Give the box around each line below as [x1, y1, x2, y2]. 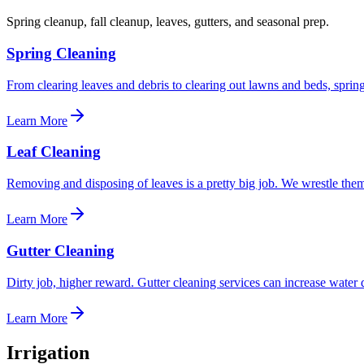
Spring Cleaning [6, 45, 116, 63]
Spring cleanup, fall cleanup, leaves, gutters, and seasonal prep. [6, 15, 329, 29]
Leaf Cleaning [6, 143, 101, 161]
